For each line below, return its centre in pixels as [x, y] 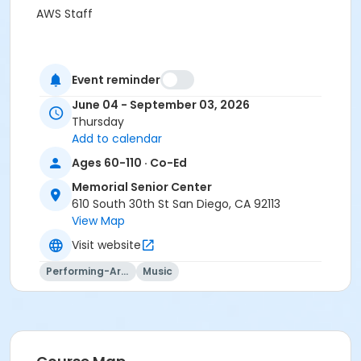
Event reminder [116, 79]
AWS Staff [64, 14]
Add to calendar [117, 139]
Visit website [106, 245]
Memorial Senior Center [142, 187]
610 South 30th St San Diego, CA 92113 [176, 204]
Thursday [98, 122]
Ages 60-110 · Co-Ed [129, 162]
